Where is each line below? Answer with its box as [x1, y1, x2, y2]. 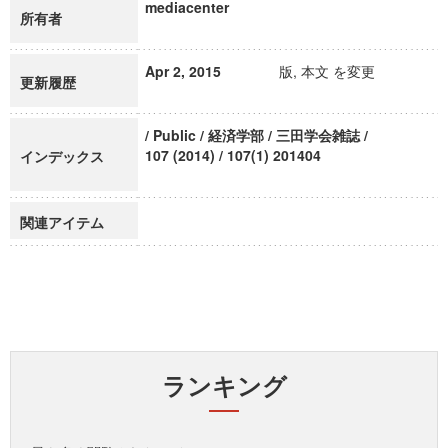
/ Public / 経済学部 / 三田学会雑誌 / [145, 125, 368, 145]
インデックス [20, 146, 104, 166]
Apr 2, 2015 [145, 61, 221, 81]
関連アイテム [20, 212, 104, 232]
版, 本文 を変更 [279, 61, 375, 81]
